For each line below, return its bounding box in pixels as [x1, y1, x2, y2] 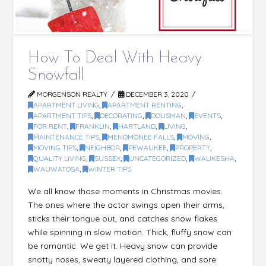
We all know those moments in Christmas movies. [28, 186, 223, 197]
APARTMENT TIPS [33, 110, 92, 120]
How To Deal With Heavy [28, 49, 202, 66]
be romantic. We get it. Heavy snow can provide [28, 240, 218, 252]
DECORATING [100, 110, 143, 120]
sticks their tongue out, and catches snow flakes [28, 213, 218, 224]
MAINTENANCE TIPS [33, 132, 100, 141]
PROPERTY [175, 142, 211, 152]
